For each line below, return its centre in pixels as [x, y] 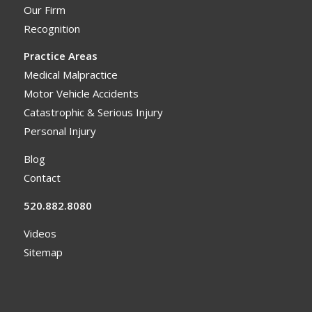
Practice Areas [60, 56]
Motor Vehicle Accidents [81, 94]
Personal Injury [60, 131]
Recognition [52, 28]
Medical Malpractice [70, 75]
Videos [40, 233]
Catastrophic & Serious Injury [93, 112]
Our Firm [44, 9]
